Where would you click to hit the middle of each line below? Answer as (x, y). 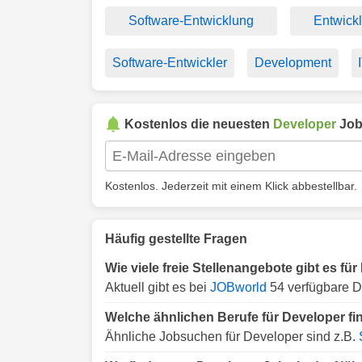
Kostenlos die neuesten (199, 124)
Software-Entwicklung (192, 21)
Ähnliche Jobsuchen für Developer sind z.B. (232, 337)
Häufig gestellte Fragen (176, 239)
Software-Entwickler (169, 63)
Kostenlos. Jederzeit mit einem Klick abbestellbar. (231, 186)
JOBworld (238, 287)
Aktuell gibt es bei (158, 287)
